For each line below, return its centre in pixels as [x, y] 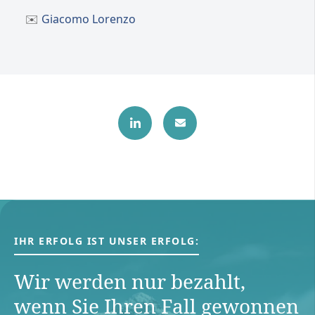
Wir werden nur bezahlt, [130, 281]
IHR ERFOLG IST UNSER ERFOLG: [107, 240]
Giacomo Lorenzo [89, 19]
